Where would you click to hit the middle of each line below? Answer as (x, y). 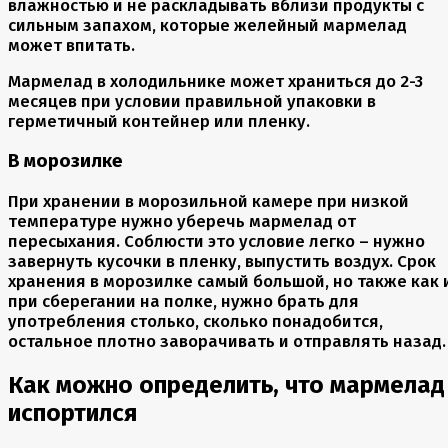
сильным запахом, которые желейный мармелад (207, 25)
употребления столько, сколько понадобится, (195, 320)
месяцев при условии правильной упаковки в (192, 101)
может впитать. (71, 45)
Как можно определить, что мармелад (226, 384)
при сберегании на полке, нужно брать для (183, 300)
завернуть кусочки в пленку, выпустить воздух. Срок (222, 260)
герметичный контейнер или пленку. (159, 121)
